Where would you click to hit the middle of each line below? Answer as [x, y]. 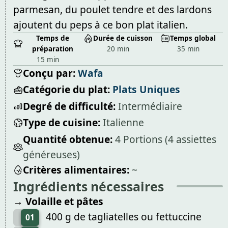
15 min [48, 59]
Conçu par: [49, 73]
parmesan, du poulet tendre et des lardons [112, 9]
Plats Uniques [146, 90]
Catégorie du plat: [66, 90]
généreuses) [51, 155]
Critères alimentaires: [76, 170]
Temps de [53, 38]
